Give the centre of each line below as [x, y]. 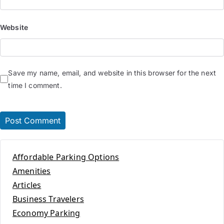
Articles [27, 185]
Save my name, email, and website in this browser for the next [112, 72]
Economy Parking [46, 213]
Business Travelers [48, 199]
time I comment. [35, 85]
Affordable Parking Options [66, 157]
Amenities [32, 171]
